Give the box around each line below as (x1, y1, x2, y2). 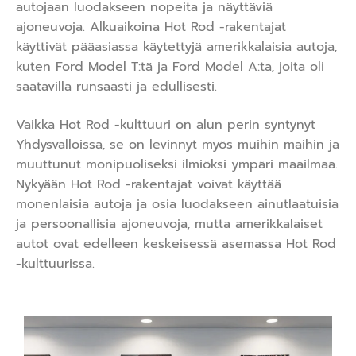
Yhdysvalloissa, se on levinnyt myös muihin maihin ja (16, 134, 339, 154)
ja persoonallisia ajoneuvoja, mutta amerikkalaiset (16, 214, 323, 234)
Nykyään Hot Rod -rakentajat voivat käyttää (16, 174, 281, 194)
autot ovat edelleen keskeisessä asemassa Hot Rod (16, 234, 336, 253)
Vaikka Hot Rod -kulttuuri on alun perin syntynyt (16, 114, 315, 134)
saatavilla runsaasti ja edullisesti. (16, 77, 217, 97)
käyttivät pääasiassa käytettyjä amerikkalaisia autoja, (16, 37, 337, 57)
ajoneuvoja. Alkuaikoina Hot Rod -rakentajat (16, 17, 286, 37)
